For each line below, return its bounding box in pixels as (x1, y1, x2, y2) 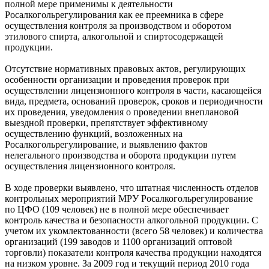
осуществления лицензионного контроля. (5, 160, 175, 171)
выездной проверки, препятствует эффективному (5, 117, 208, 128)
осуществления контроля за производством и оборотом (5, 20, 231, 31)
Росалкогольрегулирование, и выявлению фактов (5, 139, 208, 150)
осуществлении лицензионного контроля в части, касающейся (5, 85, 261, 95)
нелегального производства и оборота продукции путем (5, 150, 236, 160)
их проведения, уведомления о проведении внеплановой (5, 106, 239, 117)
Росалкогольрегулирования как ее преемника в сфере (5, 9, 223, 20)
